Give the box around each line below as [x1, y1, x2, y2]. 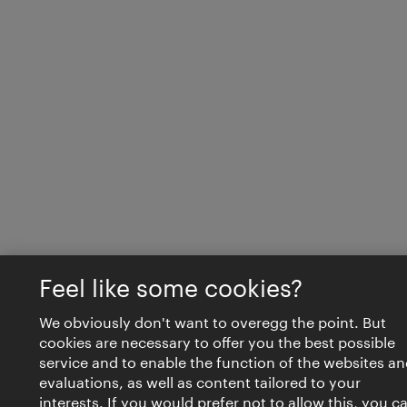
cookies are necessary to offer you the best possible [38, 333, 395, 351]
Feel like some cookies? [38, 274, 303, 302]
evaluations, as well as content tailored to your [38, 373, 361, 391]
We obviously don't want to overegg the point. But [38, 313, 386, 331]
